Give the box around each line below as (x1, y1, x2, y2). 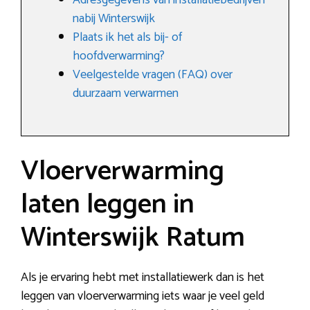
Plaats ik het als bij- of (73, 27, 182, 48)
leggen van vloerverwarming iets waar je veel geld (21, 286, 264, 307)
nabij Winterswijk (73, 8, 155, 30)
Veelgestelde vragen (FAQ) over (73, 64, 232, 86)
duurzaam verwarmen (73, 83, 179, 104)
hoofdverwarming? (73, 46, 165, 67)
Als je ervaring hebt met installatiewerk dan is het (21, 267, 264, 289)
